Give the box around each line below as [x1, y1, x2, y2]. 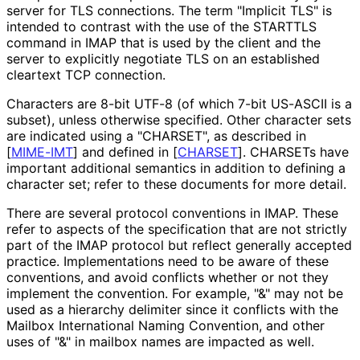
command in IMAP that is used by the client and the [6, 34, 321, 51]
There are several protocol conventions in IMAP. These [6, 204, 338, 221]
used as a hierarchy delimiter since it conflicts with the [6, 301, 338, 317]
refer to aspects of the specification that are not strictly [6, 220, 347, 237]
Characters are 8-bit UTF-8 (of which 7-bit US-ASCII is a [6, 95, 352, 112]
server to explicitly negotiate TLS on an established [6, 50, 320, 67]
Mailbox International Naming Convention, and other [6, 317, 325, 333]
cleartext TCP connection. [6, 66, 165, 83]
